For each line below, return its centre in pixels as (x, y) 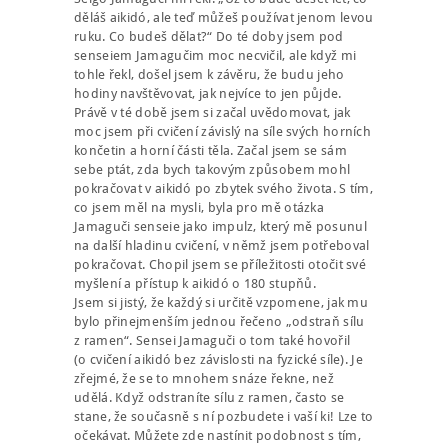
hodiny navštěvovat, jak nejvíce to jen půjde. (208, 94)
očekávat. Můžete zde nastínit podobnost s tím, (217, 436)
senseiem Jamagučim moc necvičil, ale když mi (215, 56)
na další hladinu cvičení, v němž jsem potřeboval (222, 246)
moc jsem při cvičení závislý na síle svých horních (223, 132)
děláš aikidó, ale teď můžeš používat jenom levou (224, 18)
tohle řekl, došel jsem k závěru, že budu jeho (209, 75)
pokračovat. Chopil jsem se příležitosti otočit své (220, 265)
